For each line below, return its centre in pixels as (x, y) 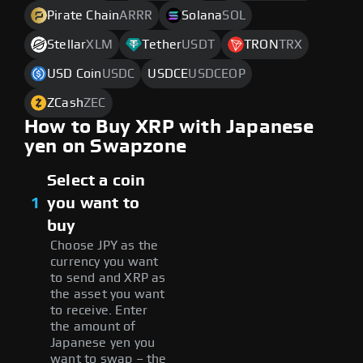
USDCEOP (217, 73)
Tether (162, 44)
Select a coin (96, 180)
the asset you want (108, 294)
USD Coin (75, 73)
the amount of (93, 326)
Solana (202, 15)
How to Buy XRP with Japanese (169, 127)
